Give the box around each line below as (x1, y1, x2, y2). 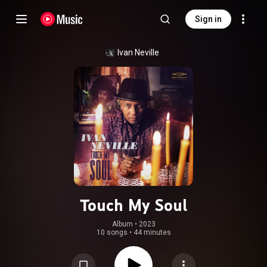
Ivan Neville (117, 48, 159, 57)
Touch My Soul (80, 195, 187, 215)
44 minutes (133, 228, 171, 237)
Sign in (195, 14, 222, 24)
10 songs (96, 228, 128, 237)
